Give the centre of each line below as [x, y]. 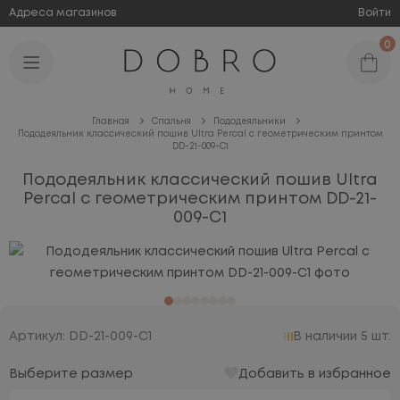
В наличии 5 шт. [342, 337]
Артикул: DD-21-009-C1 [80, 337]
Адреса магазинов [63, 13]
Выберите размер [71, 374]
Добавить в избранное [315, 374]
